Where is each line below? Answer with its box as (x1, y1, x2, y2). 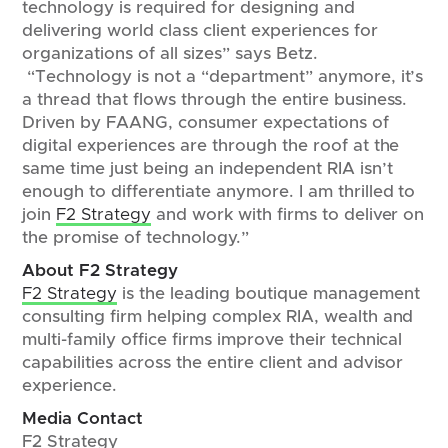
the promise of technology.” (22, 229, 249, 246)
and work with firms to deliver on (151, 206, 425, 223)
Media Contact (22, 410, 144, 427)
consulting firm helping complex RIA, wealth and (22, 308, 414, 325)
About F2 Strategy (22, 262, 179, 279)
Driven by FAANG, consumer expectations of (22, 114, 389, 131)
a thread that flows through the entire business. (22, 91, 408, 108)
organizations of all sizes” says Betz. (22, 45, 318, 62)
